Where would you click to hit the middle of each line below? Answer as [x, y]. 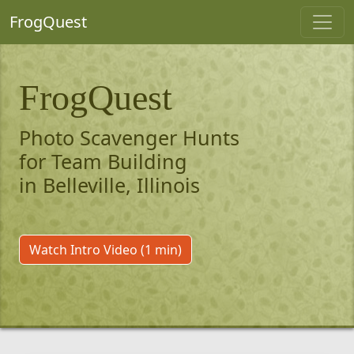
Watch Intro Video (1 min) [105, 250]
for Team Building [103, 161]
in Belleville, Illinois [109, 185]
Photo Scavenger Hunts [129, 137]
